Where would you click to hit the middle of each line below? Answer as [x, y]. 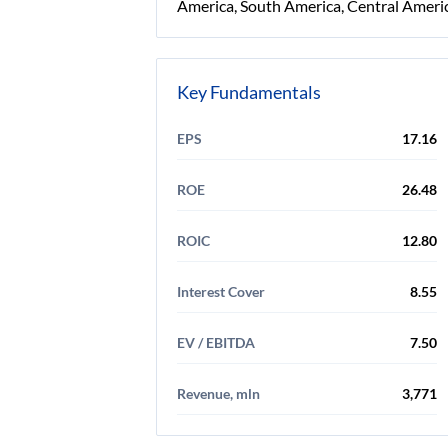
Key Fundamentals [249, 92]
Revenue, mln [218, 393]
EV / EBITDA [216, 342]
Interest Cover [221, 291]
